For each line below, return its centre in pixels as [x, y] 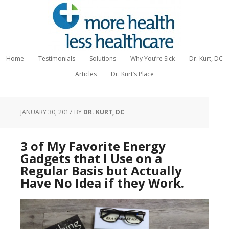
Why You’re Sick [153, 59]
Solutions [103, 59]
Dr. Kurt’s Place [132, 74]
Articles [86, 74]
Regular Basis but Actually [101, 170]
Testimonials [57, 59]
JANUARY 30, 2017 [47, 112]
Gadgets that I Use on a [91, 158]
